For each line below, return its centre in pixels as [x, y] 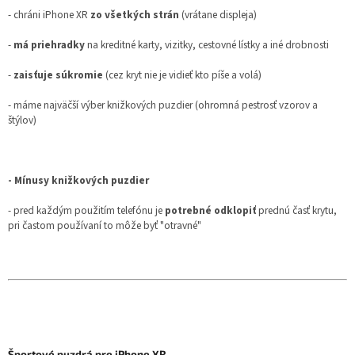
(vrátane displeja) [218, 14]
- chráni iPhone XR [49, 14]
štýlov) [22, 120]
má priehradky [48, 44]
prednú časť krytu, [296, 210]
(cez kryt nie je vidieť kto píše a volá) [182, 74]
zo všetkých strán [135, 14]
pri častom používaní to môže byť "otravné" [105, 225]
